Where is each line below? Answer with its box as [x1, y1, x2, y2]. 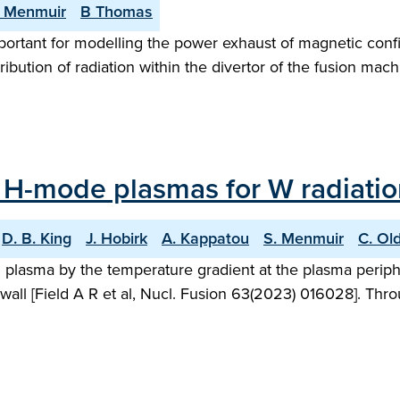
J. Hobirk [86, 227, 147, 250]
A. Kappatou [162, 227, 249, 250]
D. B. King [2, 227, 71, 250]
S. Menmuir [263, 227, 344, 250]
